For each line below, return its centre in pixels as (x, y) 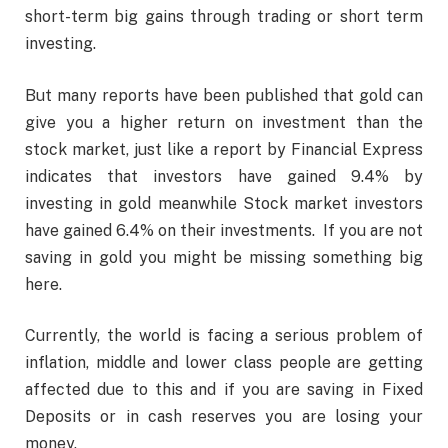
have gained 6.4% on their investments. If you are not (224, 230)
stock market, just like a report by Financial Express (224, 149)
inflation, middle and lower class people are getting (224, 363)
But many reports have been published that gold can (224, 95)
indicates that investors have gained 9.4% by (224, 176)
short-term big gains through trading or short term (224, 17)
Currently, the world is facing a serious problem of (224, 336)
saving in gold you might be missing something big (224, 257)
